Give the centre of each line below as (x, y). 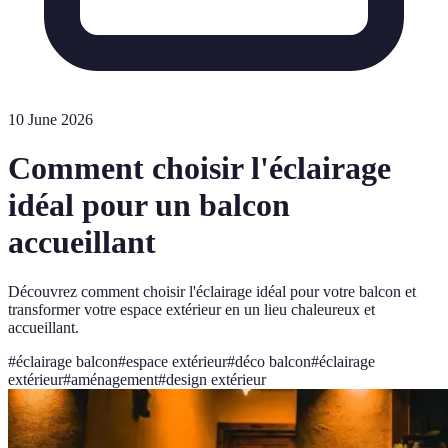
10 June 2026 (50, 119)
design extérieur (216, 379)
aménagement (114, 379)
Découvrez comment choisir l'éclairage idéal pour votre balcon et (212, 291)
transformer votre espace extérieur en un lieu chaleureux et (191, 309)
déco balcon (273, 361)
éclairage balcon (67, 361)
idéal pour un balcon (149, 205)
